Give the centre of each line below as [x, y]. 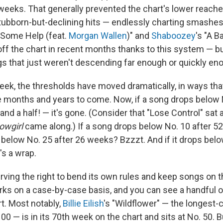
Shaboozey [173, 36]
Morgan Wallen [98, 36]
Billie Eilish [83, 203]
